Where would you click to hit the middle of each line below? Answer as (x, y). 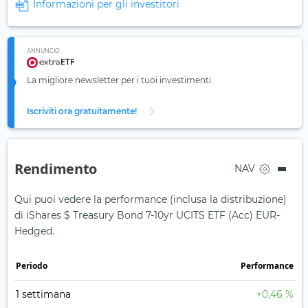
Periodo (32, 266)
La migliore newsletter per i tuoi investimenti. (120, 80)
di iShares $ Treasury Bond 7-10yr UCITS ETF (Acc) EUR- (147, 216)
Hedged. (34, 231)
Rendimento (56, 169)
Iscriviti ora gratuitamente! (82, 111)
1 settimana (43, 295)
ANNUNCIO (43, 51)
